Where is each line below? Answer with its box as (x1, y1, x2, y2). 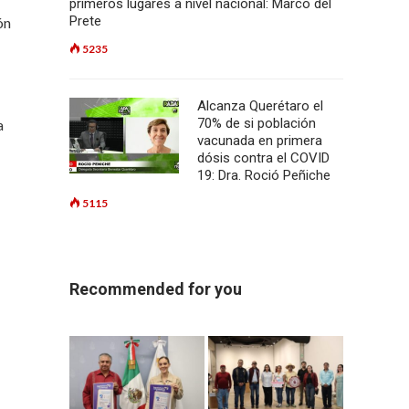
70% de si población (197, 115, 316, 131)
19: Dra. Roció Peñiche (197, 167, 330, 184)
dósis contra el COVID (197, 150, 330, 166)
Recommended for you (69, 279, 242, 299)
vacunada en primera (197, 132, 322, 149)
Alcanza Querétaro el (197, 98, 323, 114)
